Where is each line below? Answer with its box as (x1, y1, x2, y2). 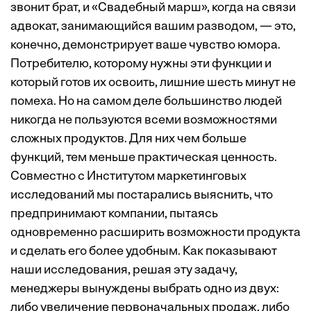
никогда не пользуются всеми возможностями (10, 114, 277, 127)
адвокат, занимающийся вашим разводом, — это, (10, 20, 296, 33)
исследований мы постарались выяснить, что (10, 189, 273, 202)
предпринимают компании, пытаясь (10, 208, 218, 221)
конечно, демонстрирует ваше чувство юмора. (10, 39, 280, 52)
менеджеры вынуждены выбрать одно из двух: (10, 283, 279, 296)
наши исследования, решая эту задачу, (10, 264, 237, 277)
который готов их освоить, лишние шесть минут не (10, 76, 296, 90)
